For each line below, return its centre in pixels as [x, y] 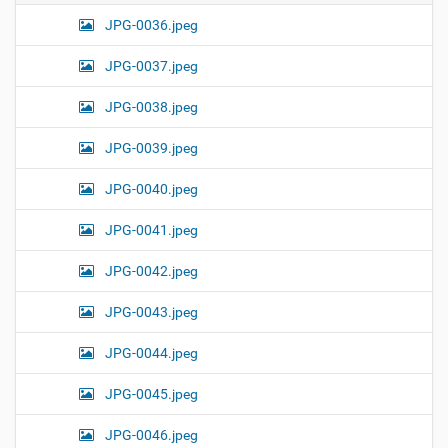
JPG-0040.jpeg [150, 189]
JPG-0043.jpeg [150, 312]
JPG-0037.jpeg [150, 66]
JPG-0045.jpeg [150, 394]
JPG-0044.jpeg [150, 353]
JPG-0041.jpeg [150, 230]
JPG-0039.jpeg [150, 148]
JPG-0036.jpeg [150, 25]
